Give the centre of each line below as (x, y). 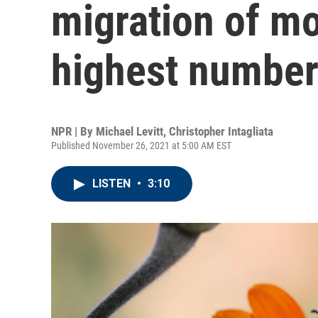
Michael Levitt (130, 131)
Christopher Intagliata (221, 131)
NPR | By (73, 131)
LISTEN (113, 183)
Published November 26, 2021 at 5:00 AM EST (141, 146)
